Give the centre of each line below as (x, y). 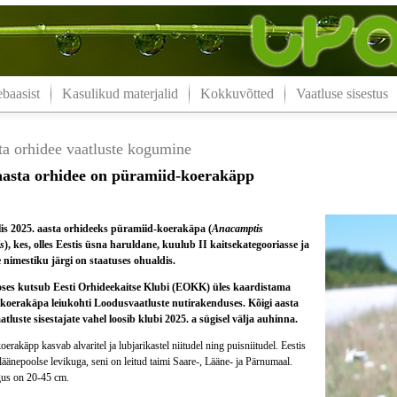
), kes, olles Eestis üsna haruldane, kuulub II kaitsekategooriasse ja (156, 245)
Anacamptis (237, 229)
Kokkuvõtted (237, 93)
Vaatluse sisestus (342, 93)
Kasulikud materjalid (120, 93)
